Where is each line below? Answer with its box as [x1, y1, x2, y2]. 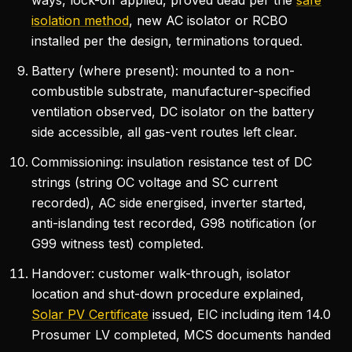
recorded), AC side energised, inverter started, [31, 195, 306, 211]
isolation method [31, 13, 129, 28]
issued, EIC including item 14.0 [148, 306, 331, 322]
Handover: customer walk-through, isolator [31, 266, 291, 281]
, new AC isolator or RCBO [129, 13, 288, 28]
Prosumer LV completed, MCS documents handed [31, 327, 331, 343]
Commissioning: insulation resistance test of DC [31, 154, 312, 170]
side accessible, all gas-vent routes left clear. [31, 124, 297, 140]
